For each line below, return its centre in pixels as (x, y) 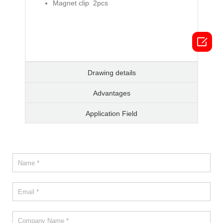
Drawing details (111, 73)
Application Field (111, 114)
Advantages (111, 93)
